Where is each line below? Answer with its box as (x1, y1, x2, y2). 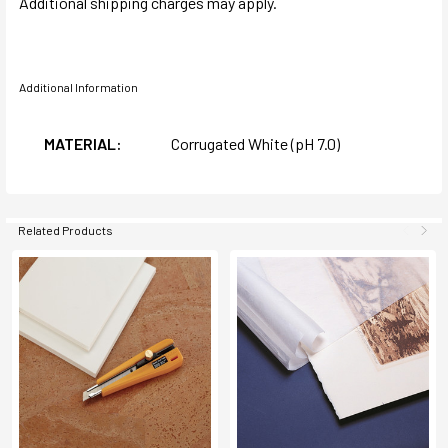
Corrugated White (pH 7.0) (171, 133, 340, 153)
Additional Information (19, 79, 138, 94)
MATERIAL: (44, 133, 122, 153)
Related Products (18, 222, 113, 237)
